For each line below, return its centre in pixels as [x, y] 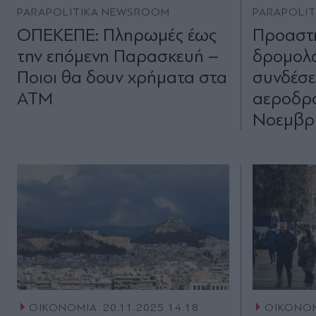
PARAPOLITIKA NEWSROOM [94, 12]
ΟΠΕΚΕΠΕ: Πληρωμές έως [117, 35]
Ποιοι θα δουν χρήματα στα [122, 77]
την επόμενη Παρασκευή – [118, 56]
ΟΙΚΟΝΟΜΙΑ [63, 307]
